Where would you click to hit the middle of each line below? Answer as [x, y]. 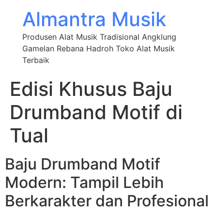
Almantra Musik [94, 19]
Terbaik [36, 60]
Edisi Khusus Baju [91, 89]
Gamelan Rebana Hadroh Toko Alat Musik [98, 48]
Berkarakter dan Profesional [107, 201]
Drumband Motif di [96, 112]
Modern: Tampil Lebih [84, 182]
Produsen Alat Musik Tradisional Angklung [99, 37]
